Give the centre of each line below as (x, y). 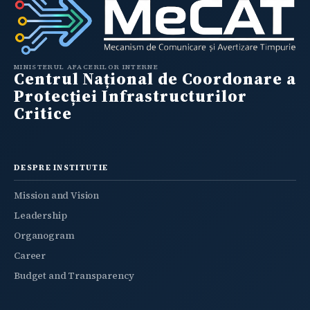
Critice (43, 113)
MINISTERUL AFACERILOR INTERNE (86, 66)
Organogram (44, 235)
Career (30, 255)
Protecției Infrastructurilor (130, 96)
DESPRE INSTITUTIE (61, 167)
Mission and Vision (57, 195)
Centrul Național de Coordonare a (155, 79)
